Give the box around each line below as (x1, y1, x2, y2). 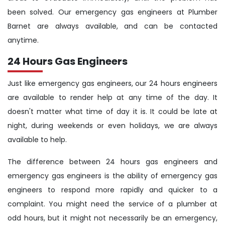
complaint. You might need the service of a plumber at (8, 199, 217, 209)
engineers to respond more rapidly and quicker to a (8, 185, 217, 195)
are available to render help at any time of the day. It (8, 92, 217, 103)
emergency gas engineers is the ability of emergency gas (8, 171, 217, 181)
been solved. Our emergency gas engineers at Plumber (8, 7, 217, 18)
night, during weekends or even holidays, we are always (8, 121, 217, 131)
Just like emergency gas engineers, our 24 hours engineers (8, 78, 217, 89)
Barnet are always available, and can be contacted (8, 21, 217, 32)
